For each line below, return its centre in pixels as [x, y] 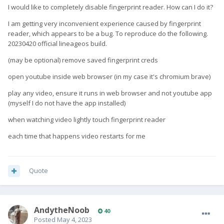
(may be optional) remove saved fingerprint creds [83, 60]
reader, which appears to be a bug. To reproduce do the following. [108, 34]
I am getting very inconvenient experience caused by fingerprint [104, 24]
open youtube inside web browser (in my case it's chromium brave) [109, 77]
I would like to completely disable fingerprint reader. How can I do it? [110, 7]
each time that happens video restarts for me [77, 136]
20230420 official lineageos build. [57, 44]
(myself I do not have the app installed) [67, 103]
